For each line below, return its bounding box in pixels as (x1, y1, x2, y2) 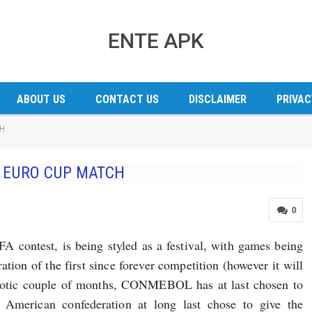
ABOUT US (16, 93, 65, 106)
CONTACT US (95, 93, 159, 106)
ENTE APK (108, 29, 204, 53)
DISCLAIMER (188, 93, 247, 106)
